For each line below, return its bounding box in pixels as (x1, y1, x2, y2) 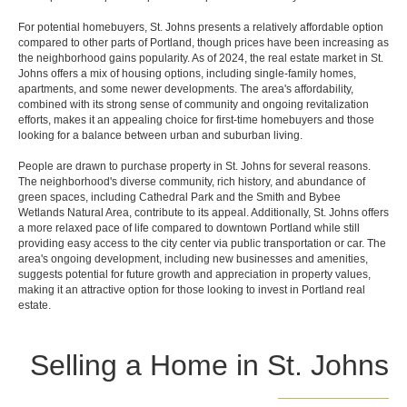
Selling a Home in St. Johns (30, 349, 389, 382)
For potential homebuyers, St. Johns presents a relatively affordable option (18, 21, 383, 34)
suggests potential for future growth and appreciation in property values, (18, 268, 371, 281)
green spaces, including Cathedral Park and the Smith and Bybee (18, 191, 341, 203)
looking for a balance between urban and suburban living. (18, 129, 303, 142)
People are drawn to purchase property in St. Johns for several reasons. (18, 160, 371, 173)
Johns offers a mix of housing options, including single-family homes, (18, 67, 356, 80)
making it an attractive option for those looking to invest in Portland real (18, 283, 365, 296)
